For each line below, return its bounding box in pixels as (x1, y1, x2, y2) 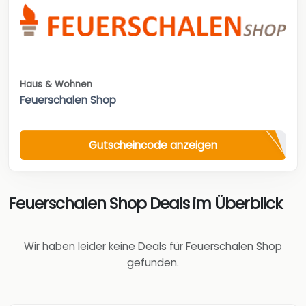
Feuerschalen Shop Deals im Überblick (8, 193, 282, 214)
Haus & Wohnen (20, 78, 92, 92)
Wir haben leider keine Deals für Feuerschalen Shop (24, 239, 282, 254)
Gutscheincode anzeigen (89, 137, 217, 152)
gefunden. (127, 255, 179, 270)
